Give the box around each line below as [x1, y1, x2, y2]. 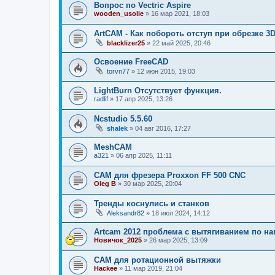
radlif [94, 95, 108, 103]
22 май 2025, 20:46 [152, 39, 211, 47]
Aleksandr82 [107, 209, 144, 217]
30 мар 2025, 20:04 [123, 180, 182, 188]
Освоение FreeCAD [94, 56, 168, 66]
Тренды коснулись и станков [94, 199, 209, 209]
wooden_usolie [94, 9, 144, 17]
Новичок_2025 [94, 236, 142, 244]
